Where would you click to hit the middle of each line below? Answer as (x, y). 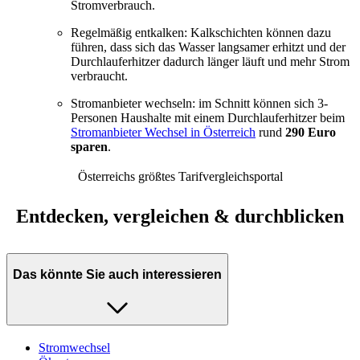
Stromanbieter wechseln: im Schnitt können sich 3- (199, 103)
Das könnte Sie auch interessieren (117, 275)
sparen (89, 146)
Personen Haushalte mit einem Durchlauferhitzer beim (208, 117)
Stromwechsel (74, 347)
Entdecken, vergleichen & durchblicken (180, 216)
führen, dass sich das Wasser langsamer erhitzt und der (208, 47)
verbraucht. (99, 76)
